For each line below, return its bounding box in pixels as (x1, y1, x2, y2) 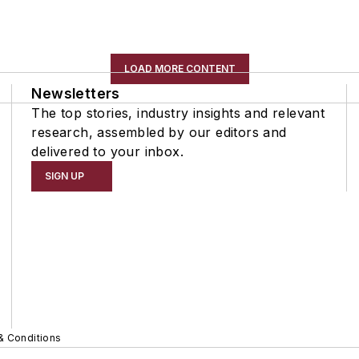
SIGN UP (45, 169, 85, 182)
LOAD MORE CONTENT (123, 62, 236, 75)
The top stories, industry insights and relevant (31, 104, 325, 121)
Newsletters (31, 84, 120, 102)
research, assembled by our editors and (31, 123, 287, 140)
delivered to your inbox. (31, 143, 184, 159)
